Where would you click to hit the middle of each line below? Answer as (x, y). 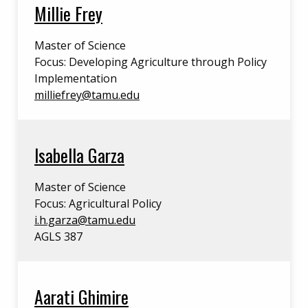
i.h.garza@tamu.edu (85, 220)
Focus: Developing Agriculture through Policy (151, 62)
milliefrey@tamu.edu (87, 95)
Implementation (76, 78)
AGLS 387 (58, 236)
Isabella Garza (79, 155)
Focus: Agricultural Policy (98, 203)
